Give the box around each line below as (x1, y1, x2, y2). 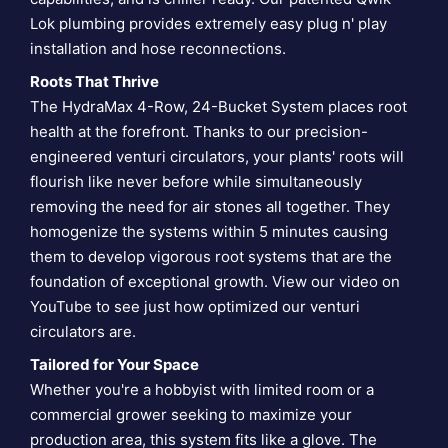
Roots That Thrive (30, 72, 159, 92)
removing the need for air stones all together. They (30, 197, 390, 217)
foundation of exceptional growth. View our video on (30, 272, 400, 292)
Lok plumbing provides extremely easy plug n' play (30, 14, 387, 34)
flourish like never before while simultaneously (30, 172, 362, 192)
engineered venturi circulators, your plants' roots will (30, 147, 404, 167)
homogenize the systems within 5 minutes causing (30, 222, 388, 242)
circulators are (30, 322, 132, 342)
